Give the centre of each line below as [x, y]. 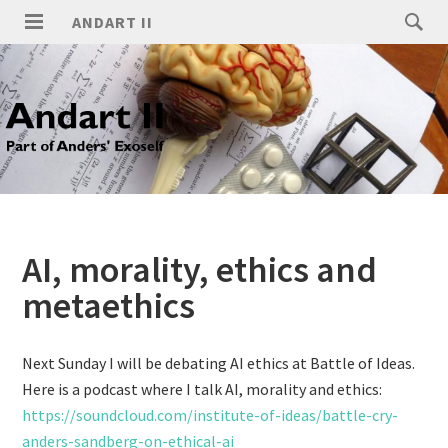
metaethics [109, 305]
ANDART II [113, 22]
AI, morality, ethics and [200, 269]
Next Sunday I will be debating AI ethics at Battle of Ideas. [219, 363]
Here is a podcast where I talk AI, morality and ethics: [202, 389]
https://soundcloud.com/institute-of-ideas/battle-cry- [210, 415]
